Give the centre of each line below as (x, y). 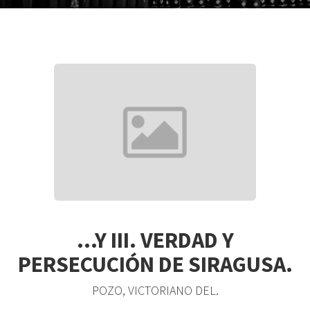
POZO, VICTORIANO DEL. (155, 291)
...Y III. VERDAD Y (155, 240)
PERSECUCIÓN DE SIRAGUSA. (155, 264)
